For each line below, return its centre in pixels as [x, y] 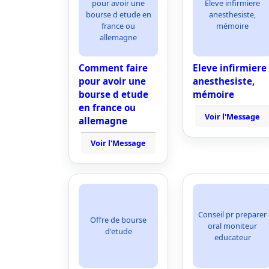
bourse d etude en [118, 14]
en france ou [107, 107]
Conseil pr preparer [232, 214]
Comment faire [113, 68]
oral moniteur [232, 225]
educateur [232, 237]
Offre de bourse [118, 220]
